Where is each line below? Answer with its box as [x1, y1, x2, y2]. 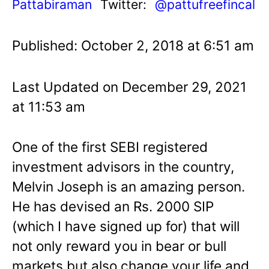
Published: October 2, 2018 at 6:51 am [12, 37, 254, 53]
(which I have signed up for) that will [12, 217, 240, 234]
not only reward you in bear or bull [12, 237, 226, 254]
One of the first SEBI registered [12, 138, 208, 155]
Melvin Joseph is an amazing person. [12, 178, 245, 195]
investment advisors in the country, [12, 158, 234, 175]
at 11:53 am [12, 98, 85, 115]
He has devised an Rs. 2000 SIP [12, 198, 214, 214]
